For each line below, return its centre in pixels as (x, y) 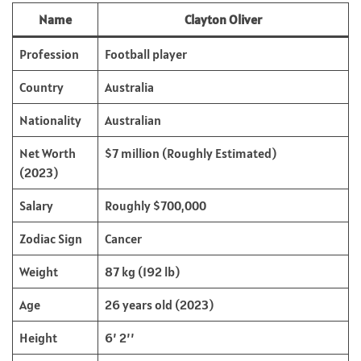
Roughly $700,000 (156, 205)
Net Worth (48, 153)
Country (41, 87)
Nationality (50, 120)
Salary (36, 205)
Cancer (123, 238)
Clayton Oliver (223, 19)
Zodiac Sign (51, 238)
